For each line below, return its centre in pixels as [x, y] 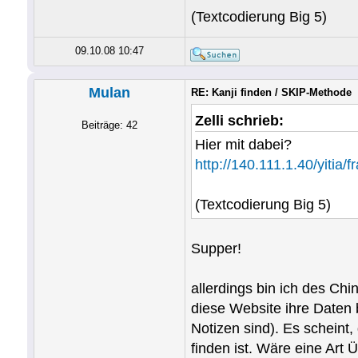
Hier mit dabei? [243, 145]
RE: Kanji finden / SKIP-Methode [271, 92]
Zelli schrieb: [239, 121]
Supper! [216, 249]
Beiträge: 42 [109, 125]
